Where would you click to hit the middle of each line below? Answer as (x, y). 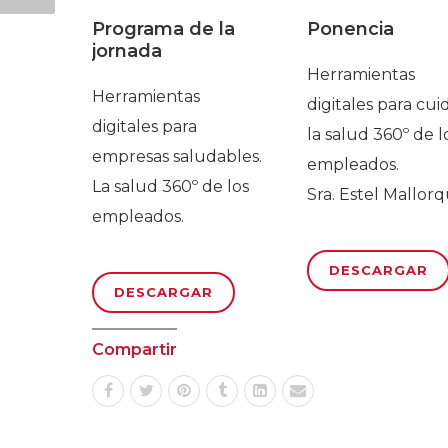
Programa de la (163, 29)
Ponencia (350, 29)
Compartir (134, 350)
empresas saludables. (177, 157)
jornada (127, 51)
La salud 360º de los (170, 187)
